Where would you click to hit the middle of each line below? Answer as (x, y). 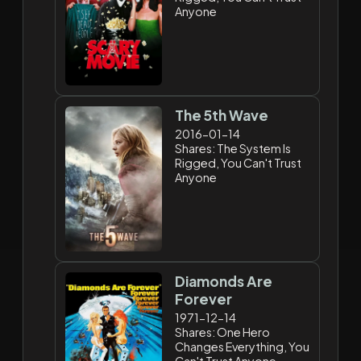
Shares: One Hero (223, 332)
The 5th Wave (222, 115)
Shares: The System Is (233, 148)
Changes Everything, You (243, 346)
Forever (204, 299)
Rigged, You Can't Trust (239, 162)
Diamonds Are (224, 281)
